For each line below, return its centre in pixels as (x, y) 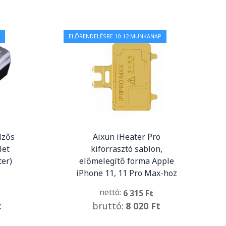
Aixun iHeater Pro (126, 137)
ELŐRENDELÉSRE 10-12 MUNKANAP (115, 36)
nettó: (111, 192)
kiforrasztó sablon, (126, 149)
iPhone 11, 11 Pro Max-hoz (126, 173)
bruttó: (108, 206)
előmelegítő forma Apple (126, 161)
